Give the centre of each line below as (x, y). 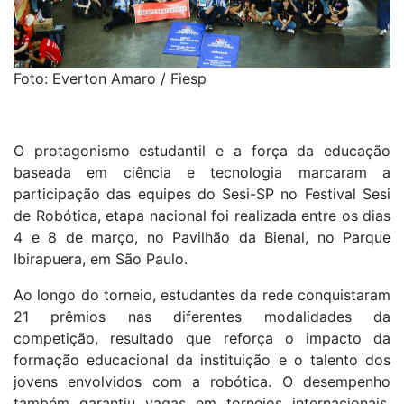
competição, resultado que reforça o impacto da (202, 339)
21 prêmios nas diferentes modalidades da (202, 317)
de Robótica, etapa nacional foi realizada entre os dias (202, 216)
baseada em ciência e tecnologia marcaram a (202, 173)
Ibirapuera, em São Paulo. (101, 259)
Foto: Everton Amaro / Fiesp (110, 79)
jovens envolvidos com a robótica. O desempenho (202, 382)
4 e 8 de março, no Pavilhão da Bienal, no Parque (202, 238)
